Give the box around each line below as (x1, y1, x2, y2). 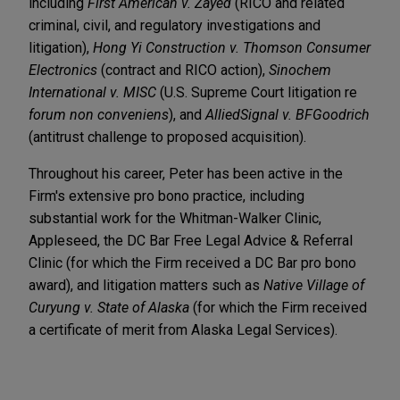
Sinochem (269, 62, 331, 79)
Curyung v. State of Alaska (29, 299, 189, 317)
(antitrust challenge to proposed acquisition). (29, 129, 306, 146)
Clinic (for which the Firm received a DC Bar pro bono (29, 254, 356, 272)
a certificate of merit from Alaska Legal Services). (29, 321, 337, 339)
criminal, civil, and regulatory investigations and (29, 17, 321, 35)
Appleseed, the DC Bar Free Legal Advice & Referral (29, 232, 353, 250)
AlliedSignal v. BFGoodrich (205, 106, 370, 124)
